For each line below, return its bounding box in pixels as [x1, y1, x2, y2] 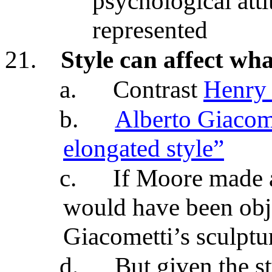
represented [92, 16, 208, 44]
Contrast [113, 75, 203, 103]
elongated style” [63, 134, 224, 162]
